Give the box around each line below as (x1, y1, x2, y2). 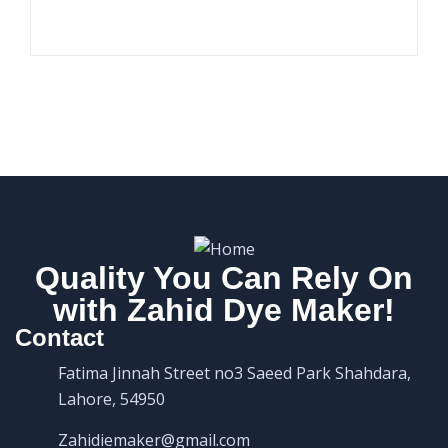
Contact (15, 324, 104, 352)
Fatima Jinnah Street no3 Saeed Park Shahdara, (58, 362, 411, 385)
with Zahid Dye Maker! (53, 292, 395, 329)
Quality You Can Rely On (35, 260, 413, 297)
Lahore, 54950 (58, 388, 165, 411)
